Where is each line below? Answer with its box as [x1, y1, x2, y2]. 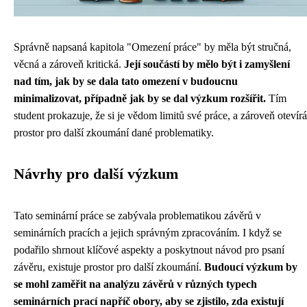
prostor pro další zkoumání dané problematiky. [14, 126, 214, 138]
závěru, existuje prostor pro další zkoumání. [14, 260, 204, 273]
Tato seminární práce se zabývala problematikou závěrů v [14, 209, 261, 221]
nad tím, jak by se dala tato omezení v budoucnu [14, 75, 238, 87]
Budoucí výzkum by [204, 260, 297, 273]
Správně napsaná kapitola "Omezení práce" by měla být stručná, [14, 40, 291, 53]
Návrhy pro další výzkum [14, 165, 178, 182]
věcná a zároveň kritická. [14, 58, 124, 70]
